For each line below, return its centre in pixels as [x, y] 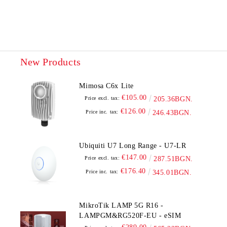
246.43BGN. [172, 113]
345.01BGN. [172, 173]
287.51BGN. [173, 159]
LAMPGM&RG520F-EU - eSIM [130, 216]
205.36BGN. [173, 99]
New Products [51, 62]
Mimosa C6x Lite [106, 86]
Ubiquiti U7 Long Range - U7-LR [133, 146]
